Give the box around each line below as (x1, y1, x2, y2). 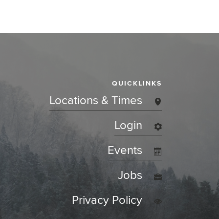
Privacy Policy (72, 193, 142, 208)
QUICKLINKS (112, 79, 162, 88)
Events (108, 143, 142, 158)
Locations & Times (49, 93, 142, 108)
